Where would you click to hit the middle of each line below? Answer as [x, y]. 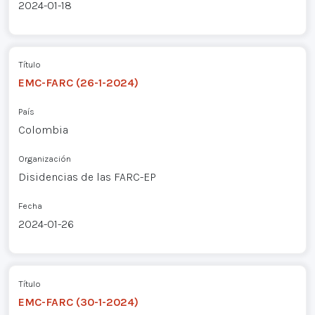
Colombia [43, 130]
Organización [44, 159]
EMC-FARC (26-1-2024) [78, 83]
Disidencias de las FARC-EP [87, 177]
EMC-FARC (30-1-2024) [78, 302]
